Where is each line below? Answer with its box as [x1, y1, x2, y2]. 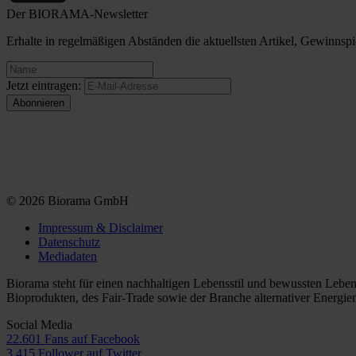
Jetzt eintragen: [6, 79, 81, 93]
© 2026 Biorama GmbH [6, 194, 129, 208]
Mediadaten [38, 250, 97, 264]
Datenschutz [38, 235, 100, 250]
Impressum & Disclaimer [38, 221, 163, 235]
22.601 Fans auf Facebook [6, 332, 140, 346]
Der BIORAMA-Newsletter [6, 7, 148, 21]
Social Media [6, 318, 72, 332]
